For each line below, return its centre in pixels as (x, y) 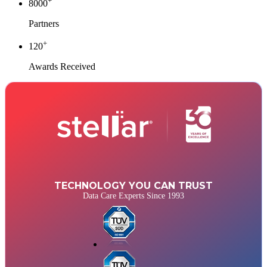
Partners (39, 24)
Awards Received (57, 67)
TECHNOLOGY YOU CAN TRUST (129, 186)
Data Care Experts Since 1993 (129, 196)
